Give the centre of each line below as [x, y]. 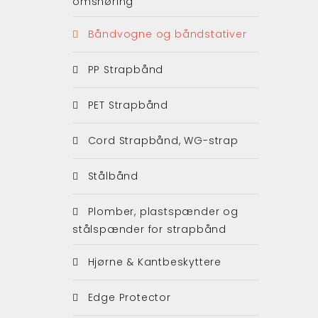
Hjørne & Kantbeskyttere [153, 262]
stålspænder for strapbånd [150, 229]
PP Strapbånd [124, 69]
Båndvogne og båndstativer [165, 34]
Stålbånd [111, 176]
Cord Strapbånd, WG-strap [161, 140]
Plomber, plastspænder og [161, 211]
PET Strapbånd [126, 105]
